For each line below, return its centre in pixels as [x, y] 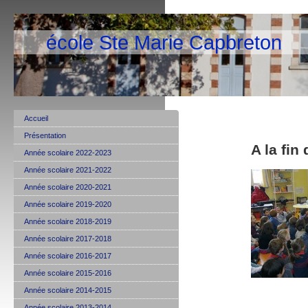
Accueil [36, 118]
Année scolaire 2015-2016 [68, 273]
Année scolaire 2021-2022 [68, 170]
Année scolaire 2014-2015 [68, 290]
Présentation [45, 135]
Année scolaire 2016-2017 [68, 256]
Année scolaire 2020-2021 [68, 187]
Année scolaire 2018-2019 [68, 221]
